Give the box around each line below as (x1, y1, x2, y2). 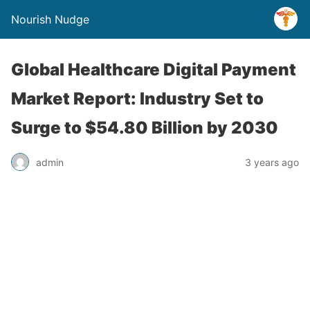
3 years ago (245, 156, 299, 168)
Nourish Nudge (11, 12, 89, 26)
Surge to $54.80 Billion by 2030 (11, 118, 278, 138)
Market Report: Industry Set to (11, 89, 264, 109)
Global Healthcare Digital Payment (11, 60, 296, 80)
